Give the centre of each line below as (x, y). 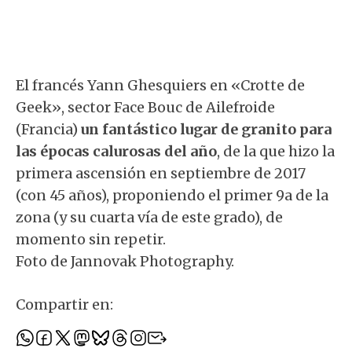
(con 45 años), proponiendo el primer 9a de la (172, 195)
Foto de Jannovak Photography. (125, 261)
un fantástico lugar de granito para (206, 129)
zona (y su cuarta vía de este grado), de (149, 217)
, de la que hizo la (276, 151)
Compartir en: (64, 304)
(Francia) (48, 129)
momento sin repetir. (91, 239)
